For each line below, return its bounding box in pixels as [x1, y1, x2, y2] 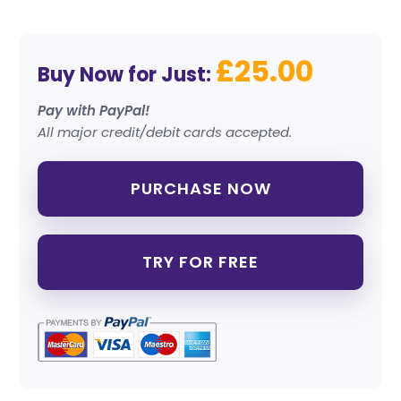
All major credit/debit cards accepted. [38, 122, 293, 141]
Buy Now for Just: [38, 60, 217, 89]
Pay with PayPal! [38, 100, 150, 120]
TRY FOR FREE [142, 250, 259, 273]
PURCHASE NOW [130, 176, 271, 200]
